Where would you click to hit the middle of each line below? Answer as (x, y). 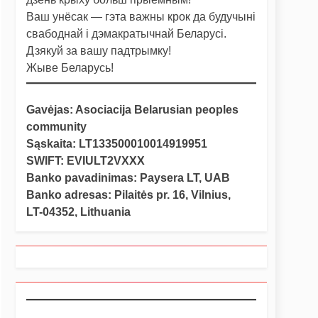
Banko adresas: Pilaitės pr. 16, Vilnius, (128, 194)
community (56, 126)
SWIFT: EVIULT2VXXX (86, 160)
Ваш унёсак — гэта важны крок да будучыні (141, 16)
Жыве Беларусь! (70, 67)
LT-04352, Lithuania (78, 212)
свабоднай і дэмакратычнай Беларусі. (126, 33)
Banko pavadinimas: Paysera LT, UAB (128, 177)
